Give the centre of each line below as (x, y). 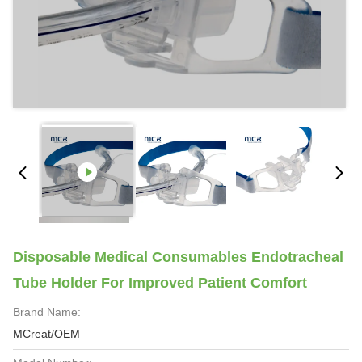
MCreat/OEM (46, 334)
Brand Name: (47, 312)
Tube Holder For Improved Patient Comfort (160, 283)
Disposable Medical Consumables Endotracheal (178, 257)
